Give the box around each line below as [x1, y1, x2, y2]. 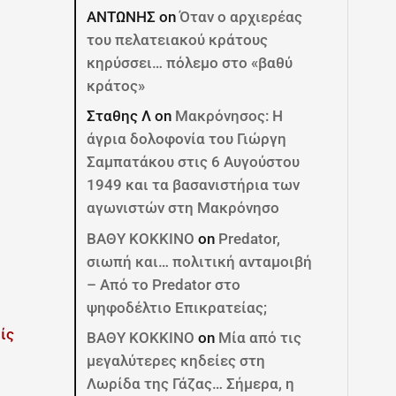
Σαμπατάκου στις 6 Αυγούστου [87, 153, 301, 171]
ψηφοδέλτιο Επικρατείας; [87, 298, 268, 316]
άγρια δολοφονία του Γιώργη [87, 130, 287, 148]
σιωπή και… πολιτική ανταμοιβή [87, 252, 313, 270]
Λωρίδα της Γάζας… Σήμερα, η [87, 375, 295, 392]
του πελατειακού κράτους [87, 30, 269, 49]
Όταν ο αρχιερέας [179, 7, 303, 26]
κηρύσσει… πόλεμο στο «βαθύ [87, 53, 293, 72]
